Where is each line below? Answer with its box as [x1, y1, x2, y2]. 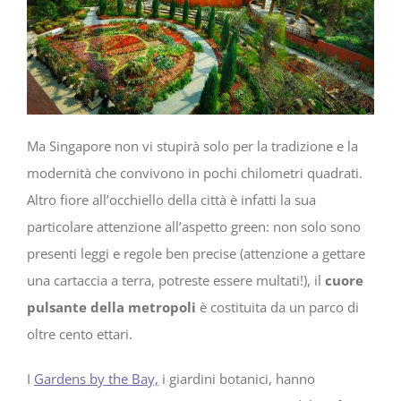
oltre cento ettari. [27, 325, 132, 344]
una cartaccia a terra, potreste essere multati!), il [27, 271, 325, 290]
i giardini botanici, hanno [158, 370, 315, 388]
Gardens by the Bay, [34, 370, 158, 388]
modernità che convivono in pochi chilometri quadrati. [27, 164, 363, 183]
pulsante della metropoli [27, 298, 196, 317]
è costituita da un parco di [196, 298, 359, 317]
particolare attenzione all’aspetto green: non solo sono [27, 218, 361, 236]
